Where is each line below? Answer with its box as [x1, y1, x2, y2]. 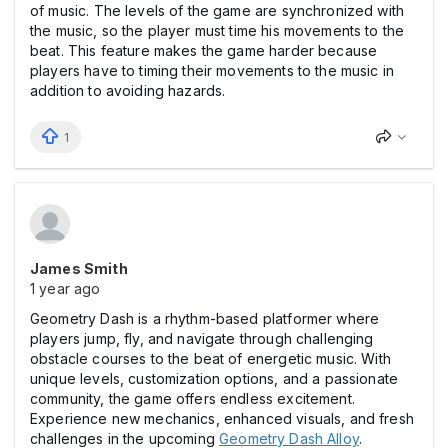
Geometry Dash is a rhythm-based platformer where [30, 309, 380, 327]
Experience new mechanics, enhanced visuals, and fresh [30, 409, 414, 427]
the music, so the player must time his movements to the [30, 21, 405, 39]
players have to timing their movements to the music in [30, 61, 395, 79]
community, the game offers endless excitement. [30, 389, 355, 407]
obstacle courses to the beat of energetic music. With [30, 349, 391, 367]
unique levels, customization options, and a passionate [30, 369, 399, 387]
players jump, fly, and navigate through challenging [30, 329, 374, 347]
